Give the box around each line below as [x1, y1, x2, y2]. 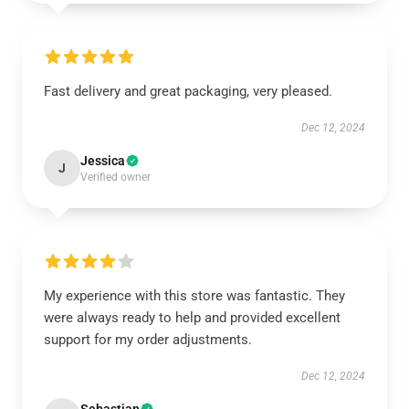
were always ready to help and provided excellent [44, 309, 341, 326]
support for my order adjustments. [44, 331, 252, 348]
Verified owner [80, 171, 151, 184]
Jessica [80, 153, 125, 168]
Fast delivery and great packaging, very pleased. [44, 83, 332, 100]
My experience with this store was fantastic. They [44, 288, 345, 304]
